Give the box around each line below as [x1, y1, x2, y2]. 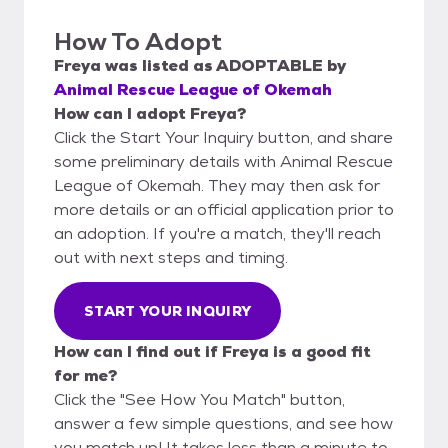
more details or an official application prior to [54, 198, 394, 220]
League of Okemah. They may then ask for [54, 174, 380, 196]
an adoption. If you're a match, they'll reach [54, 222, 381, 244]
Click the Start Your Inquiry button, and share [54, 126, 393, 148]
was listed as [101, 54, 216, 76]
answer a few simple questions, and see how [54, 412, 393, 434]
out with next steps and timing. [54, 246, 288, 268]
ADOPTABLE [216, 54, 323, 76]
